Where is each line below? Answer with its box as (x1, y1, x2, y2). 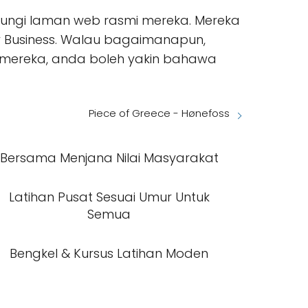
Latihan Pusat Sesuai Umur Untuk (8, 188, 210, 206)
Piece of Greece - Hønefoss (89, 106, 230, 121)
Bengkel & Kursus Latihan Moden (10, 245, 209, 263)
